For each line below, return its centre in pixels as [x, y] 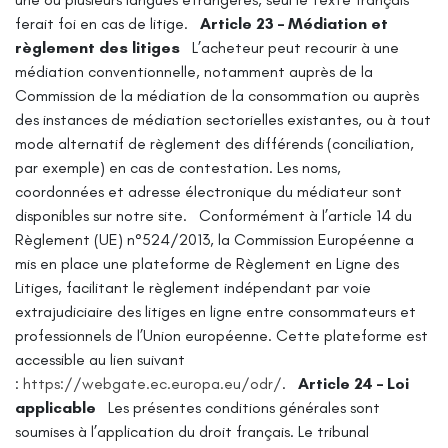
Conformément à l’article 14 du [305, 215]
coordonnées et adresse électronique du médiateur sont [208, 191]
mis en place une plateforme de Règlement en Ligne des [207, 263]
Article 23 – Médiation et [294, 23]
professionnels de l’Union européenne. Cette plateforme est [221, 335]
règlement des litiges [97, 47]
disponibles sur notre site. [101, 215]
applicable [55, 407]
